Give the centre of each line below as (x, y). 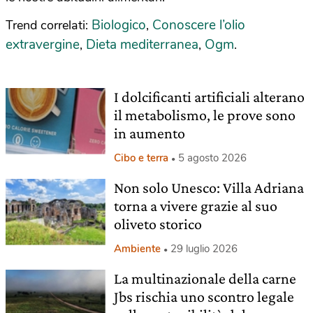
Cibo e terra (141, 158)
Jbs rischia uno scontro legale (204, 297)
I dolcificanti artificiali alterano (209, 97)
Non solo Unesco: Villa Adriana (209, 188)
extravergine (43, 45)
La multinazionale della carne (205, 278)
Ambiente (137, 249)
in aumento (149, 133)
